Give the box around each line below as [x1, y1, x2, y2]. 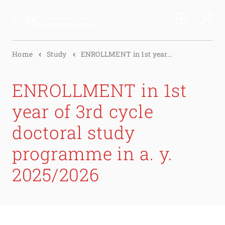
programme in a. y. [12, 142, 173, 165]
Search [10, 37, 35, 47]
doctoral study [12, 121, 136, 144]
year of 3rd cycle [12, 99, 154, 123]
